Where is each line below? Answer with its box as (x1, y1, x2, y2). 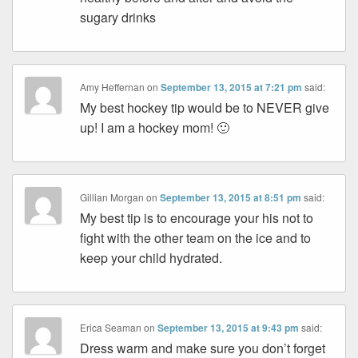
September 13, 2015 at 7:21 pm (161, 80, 303, 95)
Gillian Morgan (80, 190, 145, 205)
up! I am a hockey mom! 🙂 (80, 118, 230, 137)
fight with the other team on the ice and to (80, 229, 312, 248)
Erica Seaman (80, 320, 142, 335)
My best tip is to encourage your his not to (80, 209, 314, 228)
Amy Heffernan (80, 80, 145, 94)
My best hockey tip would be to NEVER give (80, 98, 330, 117)
